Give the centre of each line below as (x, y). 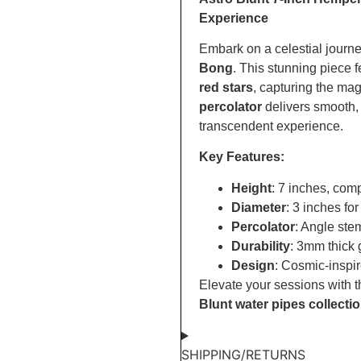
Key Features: (241, 157)
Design (253, 265)
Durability (260, 246)
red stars (226, 87)
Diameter (258, 207)
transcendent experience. (271, 126)
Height (251, 188)
